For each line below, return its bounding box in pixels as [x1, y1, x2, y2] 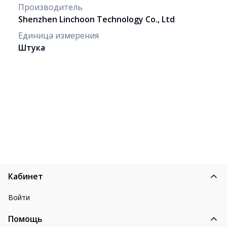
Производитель [18, 1, 83, 13]
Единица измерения [18, 29, 99, 41]
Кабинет [8, 170, 43, 182]
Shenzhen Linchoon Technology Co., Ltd [18, 13, 175, 25]
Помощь [8, 213, 43, 224]
